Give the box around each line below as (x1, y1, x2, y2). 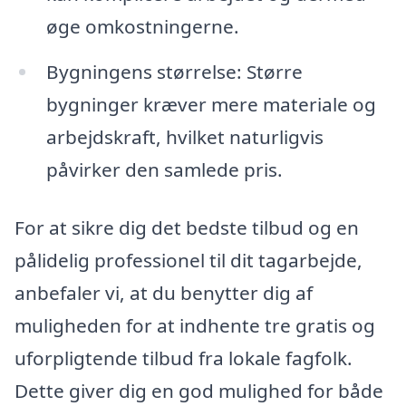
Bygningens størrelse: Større (45, 58, 303, 84)
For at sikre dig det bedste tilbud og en (14, 214, 359, 240)
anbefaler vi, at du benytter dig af (14, 279, 313, 305)
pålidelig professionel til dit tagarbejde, (14, 246, 362, 273)
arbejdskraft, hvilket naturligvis (45, 123, 324, 150)
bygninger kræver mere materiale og (45, 91, 376, 117)
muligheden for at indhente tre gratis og (14, 312, 375, 338)
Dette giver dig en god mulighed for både (14, 377, 383, 403)
